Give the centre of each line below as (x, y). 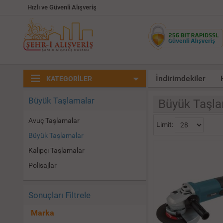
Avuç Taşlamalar (54, 120)
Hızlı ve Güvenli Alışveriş (62, 7)
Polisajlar (43, 165)
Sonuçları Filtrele (59, 195)
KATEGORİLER (68, 79)
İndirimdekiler (181, 78)
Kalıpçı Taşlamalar (56, 150)
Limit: (165, 124)
